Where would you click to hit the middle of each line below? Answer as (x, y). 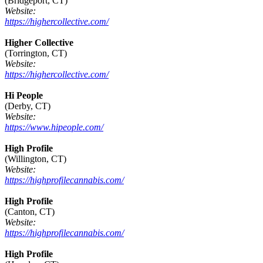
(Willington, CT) (36, 159)
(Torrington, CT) (36, 53)
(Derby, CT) (28, 106)
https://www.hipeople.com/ (54, 127)
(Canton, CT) (30, 212)
